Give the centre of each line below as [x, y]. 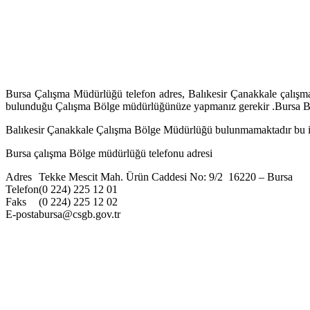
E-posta [22, 214]
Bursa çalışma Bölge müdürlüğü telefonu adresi [109, 153]
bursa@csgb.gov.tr [80, 214]
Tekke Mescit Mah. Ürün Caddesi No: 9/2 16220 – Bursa [166, 176]
